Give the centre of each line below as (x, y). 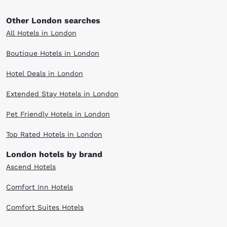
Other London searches (53, 21)
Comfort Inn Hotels (40, 187)
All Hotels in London (41, 33)
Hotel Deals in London (45, 73)
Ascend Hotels (31, 167)
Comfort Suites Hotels (45, 207)
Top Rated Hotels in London (54, 134)
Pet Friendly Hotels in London (58, 114)
